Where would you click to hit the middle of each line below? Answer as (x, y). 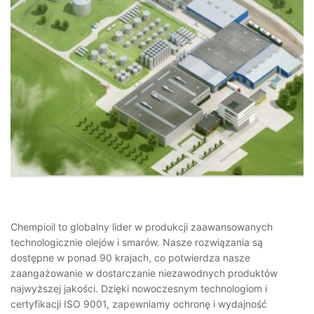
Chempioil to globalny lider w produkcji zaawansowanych (142, 226)
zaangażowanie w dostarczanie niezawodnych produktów (144, 273)
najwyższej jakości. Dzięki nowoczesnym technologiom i (139, 288)
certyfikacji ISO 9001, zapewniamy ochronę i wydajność (139, 303)
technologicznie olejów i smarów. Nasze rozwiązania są (137, 242)
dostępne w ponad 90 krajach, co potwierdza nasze (130, 257)
